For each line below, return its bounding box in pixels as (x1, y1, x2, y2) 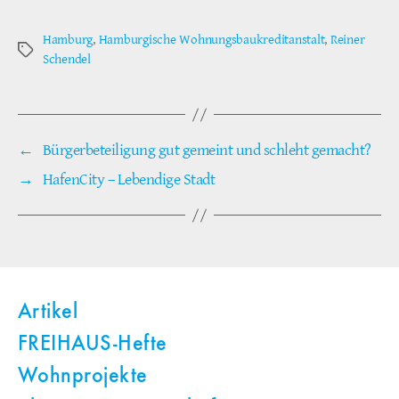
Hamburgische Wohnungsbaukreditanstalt (98, 31, 325, 49)
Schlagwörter (17, 42, 88, 60)
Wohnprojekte (18, 366, 148, 388)
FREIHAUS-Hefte (18, 334, 167, 356)
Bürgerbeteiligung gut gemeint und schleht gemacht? (42, 140, 371, 161)
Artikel (18, 302, 78, 324)
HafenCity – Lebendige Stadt (42, 169, 216, 191)
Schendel (43, 51, 91, 69)
